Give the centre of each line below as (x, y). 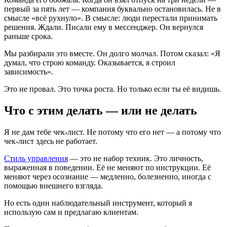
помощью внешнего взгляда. (53, 186)
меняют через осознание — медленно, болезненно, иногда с (108, 177)
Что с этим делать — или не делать (101, 111)
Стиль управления (36, 159)
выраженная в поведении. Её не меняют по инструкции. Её (107, 168)
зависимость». (29, 72)
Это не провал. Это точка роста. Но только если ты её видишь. (112, 89)
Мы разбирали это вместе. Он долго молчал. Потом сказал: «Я (112, 54)
